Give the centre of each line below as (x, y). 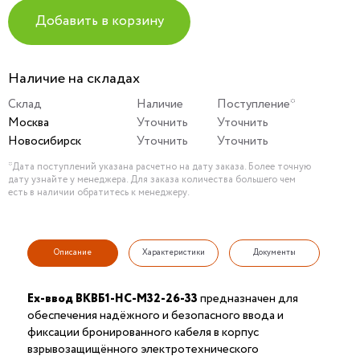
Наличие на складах (74, 78)
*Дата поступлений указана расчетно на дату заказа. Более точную (160, 166)
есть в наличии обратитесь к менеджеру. (99, 192)
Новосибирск (45, 141)
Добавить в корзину (99, 22)
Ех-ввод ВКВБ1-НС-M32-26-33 (112, 299)
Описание (72, 252)
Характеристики (173, 252)
